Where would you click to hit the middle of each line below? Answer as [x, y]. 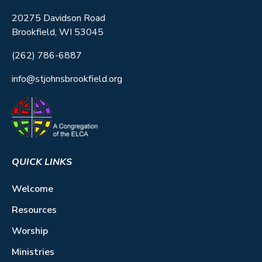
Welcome [32, 189]
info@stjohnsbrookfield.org [67, 79]
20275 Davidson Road [60, 18]
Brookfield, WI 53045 [58, 32]
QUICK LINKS [42, 162]
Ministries [33, 252]
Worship [30, 231]
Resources [34, 210]
